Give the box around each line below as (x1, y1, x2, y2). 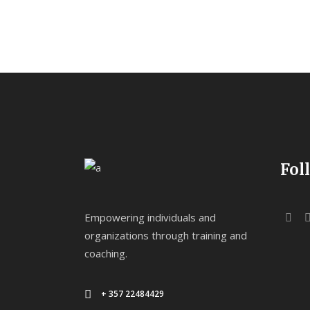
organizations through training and (84, 228, 247, 242)
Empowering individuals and (84, 210, 216, 224)
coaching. (84, 246, 127, 260)
